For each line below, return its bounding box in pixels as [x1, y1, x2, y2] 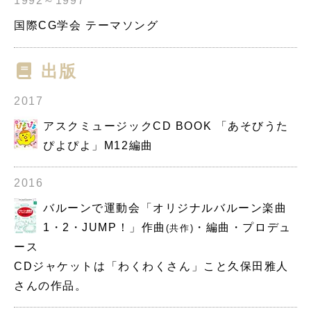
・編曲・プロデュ [194, 221, 292, 233]
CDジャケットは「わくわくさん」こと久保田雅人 [14, 260, 289, 272]
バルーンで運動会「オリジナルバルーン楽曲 [43, 201, 287, 214]
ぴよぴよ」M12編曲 [43, 140, 153, 152]
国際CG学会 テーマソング [14, 19, 159, 32]
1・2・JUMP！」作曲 [43, 221, 166, 233]
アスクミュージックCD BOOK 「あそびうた [43, 120, 289, 133]
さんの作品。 [14, 279, 87, 292]
